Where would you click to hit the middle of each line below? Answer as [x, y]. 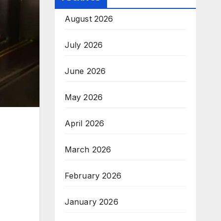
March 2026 [88, 149]
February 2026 [93, 176]
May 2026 [84, 97]
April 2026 [84, 123]
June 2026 [85, 71]
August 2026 [89, 19]
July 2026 [84, 45]
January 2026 [91, 202]
